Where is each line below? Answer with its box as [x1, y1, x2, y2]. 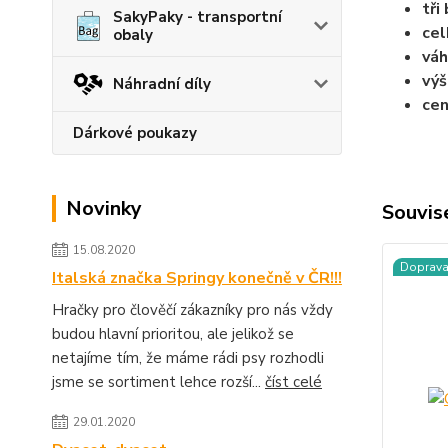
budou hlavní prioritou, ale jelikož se [52, 324, 294, 344]
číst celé [265, 372, 322, 392]
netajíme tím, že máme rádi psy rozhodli [52, 348, 324, 368]
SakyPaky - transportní [113, 7, 282, 27]
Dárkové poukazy [73, 123, 197, 143]
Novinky [66, 195, 142, 222]
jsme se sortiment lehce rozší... [52, 372, 265, 392]
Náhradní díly [113, 74, 211, 94]
